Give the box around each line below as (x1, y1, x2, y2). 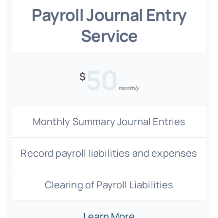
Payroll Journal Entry (31, 3, 187, 26)
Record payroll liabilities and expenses (20, 146, 198, 160)
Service (80, 24, 138, 47)
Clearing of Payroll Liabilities (44, 178, 174, 191)
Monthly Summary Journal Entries (32, 115, 186, 128)
